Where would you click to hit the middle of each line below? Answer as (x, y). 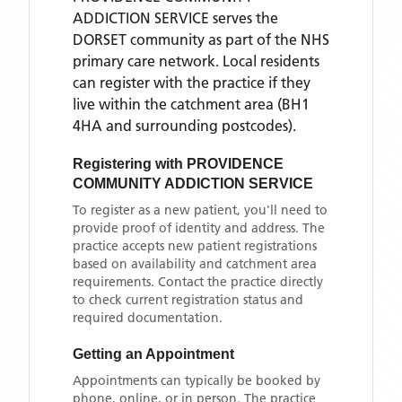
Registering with (130, 164)
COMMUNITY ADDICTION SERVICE (193, 184)
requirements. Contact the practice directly (198, 282)
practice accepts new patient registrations (195, 246)
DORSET (100, 39)
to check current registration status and (188, 300)
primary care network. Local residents (196, 61)
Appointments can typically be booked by (197, 380)
